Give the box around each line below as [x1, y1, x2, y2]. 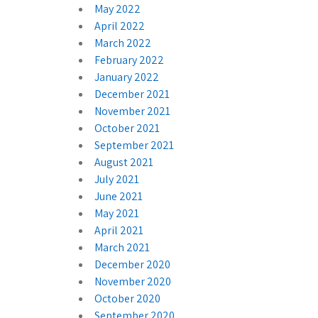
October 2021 [94, 120, 160, 136]
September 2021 [94, 137, 174, 153]
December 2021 [94, 86, 170, 102]
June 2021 [94, 188, 143, 204]
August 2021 [94, 154, 153, 170]
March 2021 [94, 239, 150, 255]
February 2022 [94, 52, 164, 67]
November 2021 [94, 103, 170, 119]
